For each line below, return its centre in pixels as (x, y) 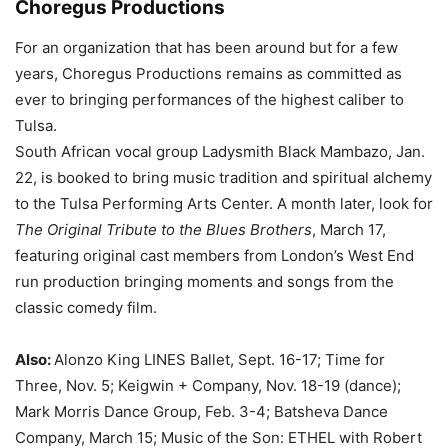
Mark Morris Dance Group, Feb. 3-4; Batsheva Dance (201, 411)
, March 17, (349, 229)
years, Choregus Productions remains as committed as (208, 73)
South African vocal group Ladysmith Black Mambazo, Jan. (220, 151)
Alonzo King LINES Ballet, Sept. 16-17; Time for (219, 359)
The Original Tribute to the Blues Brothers (163, 229)
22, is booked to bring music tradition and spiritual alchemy (223, 177)
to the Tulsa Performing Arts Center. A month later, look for (224, 203)
